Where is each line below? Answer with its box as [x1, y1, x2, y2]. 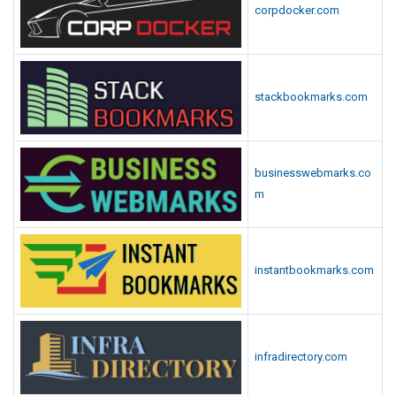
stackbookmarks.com [255, 89, 368, 103]
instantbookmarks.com [255, 263, 374, 277]
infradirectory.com [255, 349, 347, 363]
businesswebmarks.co [255, 165, 371, 179]
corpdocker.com [255, 3, 339, 17]
